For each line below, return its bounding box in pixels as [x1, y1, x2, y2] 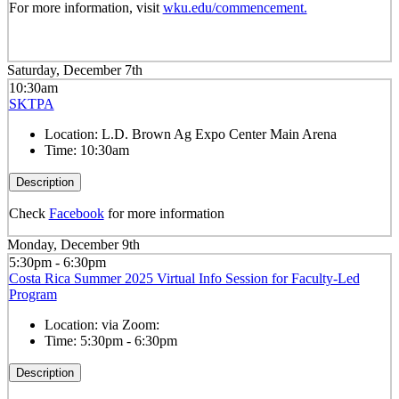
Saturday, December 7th [7, 61, 142, 77]
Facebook [48, 205, 104, 221]
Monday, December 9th [7, 237, 140, 253]
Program [8, 286, 57, 302]
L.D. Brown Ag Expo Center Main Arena [101, 126, 337, 142]
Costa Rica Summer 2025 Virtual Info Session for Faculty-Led [8, 270, 360, 286]
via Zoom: [101, 316, 159, 332]
